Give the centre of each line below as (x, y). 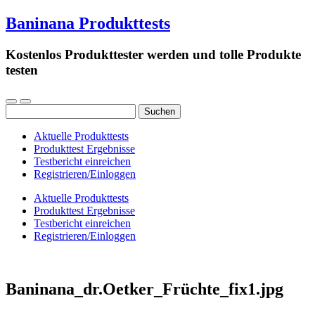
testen (22, 70)
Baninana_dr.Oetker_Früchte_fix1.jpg (144, 289)
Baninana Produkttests (88, 23)
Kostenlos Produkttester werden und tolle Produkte (153, 54)
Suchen (21, 109)
